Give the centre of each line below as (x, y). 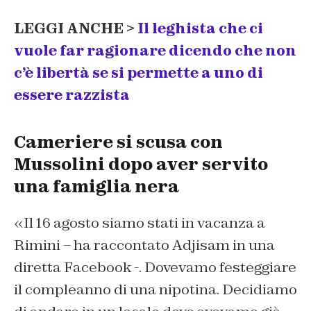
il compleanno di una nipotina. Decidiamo (155, 290)
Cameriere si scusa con (118, 142)
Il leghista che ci (200, 29)
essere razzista (72, 95)
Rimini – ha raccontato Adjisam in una (144, 245)
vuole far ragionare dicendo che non (155, 51)
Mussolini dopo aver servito (141, 165)
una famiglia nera (96, 187)
